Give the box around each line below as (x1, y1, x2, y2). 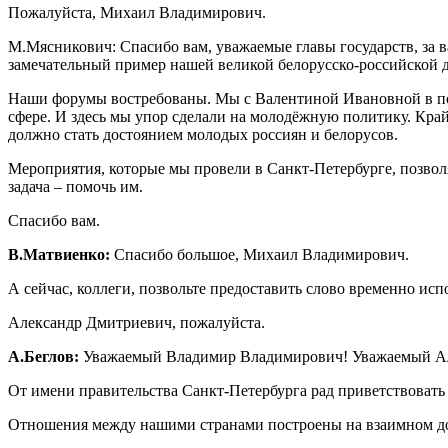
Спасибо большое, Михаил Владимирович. (114, 245, 409, 263)
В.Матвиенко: (8, 245, 114, 263)
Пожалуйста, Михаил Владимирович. (8, 3, 266, 21)
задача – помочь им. (8, 177, 143, 195)
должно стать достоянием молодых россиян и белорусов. (8, 125, 398, 143)
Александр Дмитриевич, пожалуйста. (8, 313, 265, 331)
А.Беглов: (8, 347, 79, 365)
